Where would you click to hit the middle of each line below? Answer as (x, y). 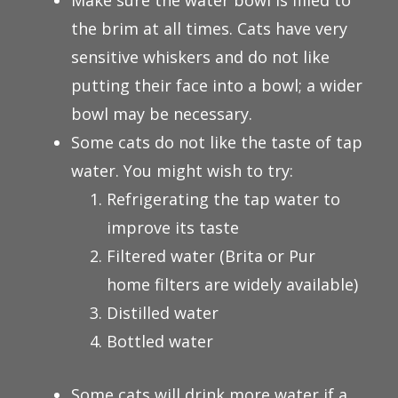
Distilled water (163, 313)
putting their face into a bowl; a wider (217, 85)
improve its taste (173, 227)
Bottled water (160, 341)
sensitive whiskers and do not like (200, 57)
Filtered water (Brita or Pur (211, 256)
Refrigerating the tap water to (223, 199)
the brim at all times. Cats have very (209, 28)
